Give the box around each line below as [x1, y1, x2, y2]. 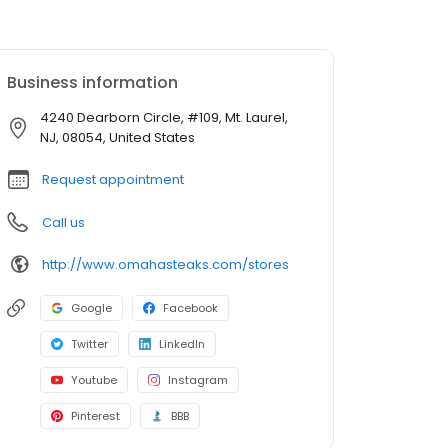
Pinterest [71, 408, 120, 425]
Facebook [163, 300, 218, 317]
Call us [42, 213, 85, 233]
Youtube [71, 372, 117, 389]
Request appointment [42, 170, 184, 190]
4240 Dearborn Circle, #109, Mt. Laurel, [40, 108, 288, 128]
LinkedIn [159, 336, 205, 353]
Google [71, 300, 112, 317]
